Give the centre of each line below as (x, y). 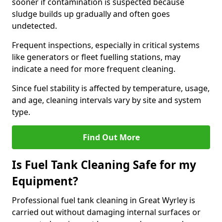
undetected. (34, 26)
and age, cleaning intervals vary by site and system (107, 100)
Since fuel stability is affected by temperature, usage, (111, 88)
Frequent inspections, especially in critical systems (106, 45)
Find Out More (111, 137)
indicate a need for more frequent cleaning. (94, 69)
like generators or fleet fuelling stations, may (96, 57)
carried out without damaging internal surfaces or (106, 212)
